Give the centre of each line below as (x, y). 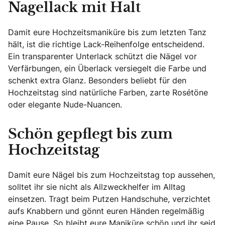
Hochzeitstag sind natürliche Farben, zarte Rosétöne (108, 92)
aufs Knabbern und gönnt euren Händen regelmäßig (106, 211)
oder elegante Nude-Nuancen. (65, 104)
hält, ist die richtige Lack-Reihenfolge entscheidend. (106, 44)
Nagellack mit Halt (74, 8)
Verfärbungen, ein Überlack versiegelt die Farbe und (107, 68)
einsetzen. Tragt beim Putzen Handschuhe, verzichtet (109, 199)
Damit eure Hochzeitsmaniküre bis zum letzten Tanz (107, 32)
